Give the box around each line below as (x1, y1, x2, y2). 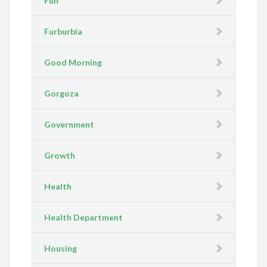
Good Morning (44, 57, 103, 68)
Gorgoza (44, 88, 79, 99)
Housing (44, 243, 77, 254)
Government (44, 119, 95, 130)
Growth (44, 150, 76, 161)
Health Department (44, 212, 123, 223)
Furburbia (44, 26, 83, 37)
